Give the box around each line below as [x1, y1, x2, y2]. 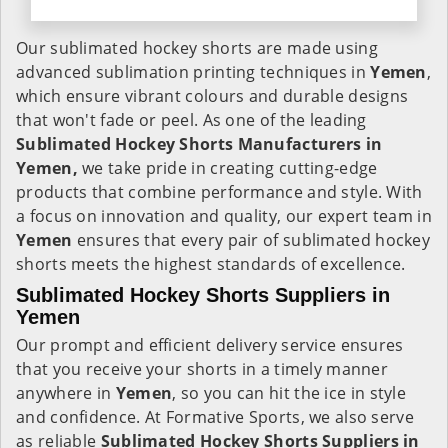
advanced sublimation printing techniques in [16, 61, 371, 83]
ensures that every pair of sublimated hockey [76, 229, 431, 251]
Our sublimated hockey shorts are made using [16, 37, 378, 59]
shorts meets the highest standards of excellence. [16, 253, 406, 275]
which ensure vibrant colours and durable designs [16, 85, 409, 107]
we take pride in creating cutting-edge [77, 157, 378, 179]
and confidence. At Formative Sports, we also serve [16, 406, 414, 428]
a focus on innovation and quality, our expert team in [16, 205, 432, 227]
